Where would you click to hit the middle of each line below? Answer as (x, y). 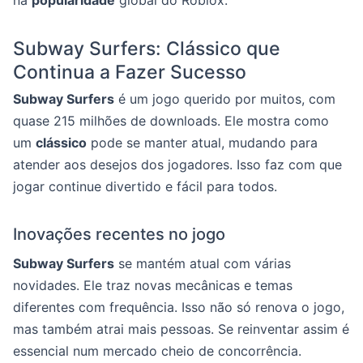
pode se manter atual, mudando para (202, 143)
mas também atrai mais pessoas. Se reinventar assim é (181, 329)
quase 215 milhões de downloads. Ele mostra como (171, 121)
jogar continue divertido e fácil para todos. (145, 186)
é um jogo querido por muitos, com (225, 99)
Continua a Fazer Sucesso (130, 72)
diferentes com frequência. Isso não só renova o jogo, (179, 307)
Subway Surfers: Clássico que (147, 49)
